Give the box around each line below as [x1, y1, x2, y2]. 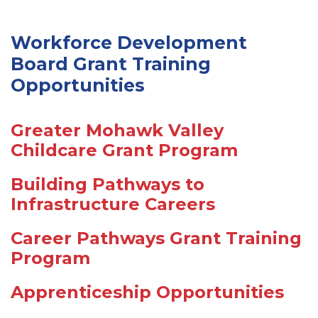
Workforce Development [11, 32, 247, 53]
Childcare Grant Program [11, 140, 238, 160]
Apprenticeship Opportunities [11, 282, 284, 302]
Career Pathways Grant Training [11, 228, 302, 248]
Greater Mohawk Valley [11, 120, 224, 141]
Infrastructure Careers [11, 194, 215, 214]
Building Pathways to [11, 174, 204, 194]
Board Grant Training [11, 53, 211, 75]
